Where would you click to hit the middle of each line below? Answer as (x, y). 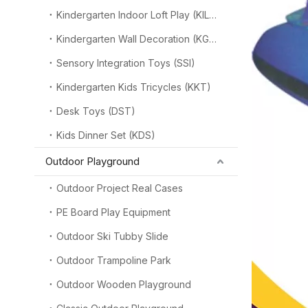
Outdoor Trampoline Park (114, 260)
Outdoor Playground (92, 161)
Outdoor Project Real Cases (120, 188)
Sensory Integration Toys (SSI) (126, 63)
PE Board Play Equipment (113, 212)
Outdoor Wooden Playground (124, 284)
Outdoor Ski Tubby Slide (112, 236)
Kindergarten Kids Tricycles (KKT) (134, 87)
